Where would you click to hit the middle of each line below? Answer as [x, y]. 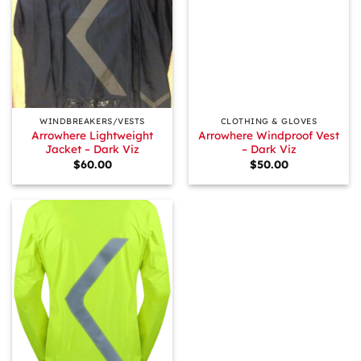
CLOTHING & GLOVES [269, 121]
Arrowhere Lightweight [92, 135]
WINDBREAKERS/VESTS [92, 121]
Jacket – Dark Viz [92, 149]
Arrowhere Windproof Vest [269, 135]
